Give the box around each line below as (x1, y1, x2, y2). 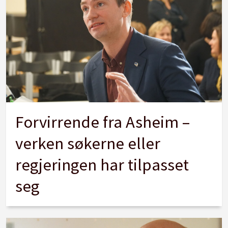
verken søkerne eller (15, 132, 161, 154)
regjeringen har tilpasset (15, 154, 189, 175)
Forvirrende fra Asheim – (15, 111, 190, 132)
